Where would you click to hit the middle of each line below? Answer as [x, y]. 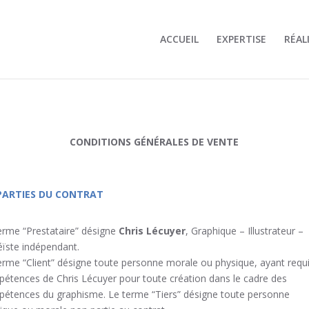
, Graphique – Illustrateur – [244, 230]
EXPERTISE [241, 39]
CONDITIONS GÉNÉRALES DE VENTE [154, 141]
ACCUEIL [179, 39]
